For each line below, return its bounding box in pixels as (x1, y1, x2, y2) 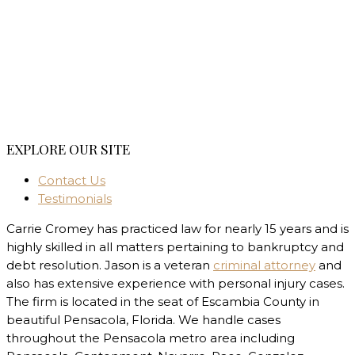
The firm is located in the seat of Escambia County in (6, 294, 319, 310)
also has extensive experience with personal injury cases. (6, 276, 345, 292)
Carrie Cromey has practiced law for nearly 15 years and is (6, 221, 349, 237)
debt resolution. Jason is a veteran (6, 258, 213, 273)
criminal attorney (213, 258, 315, 273)
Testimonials (38, 191, 112, 207)
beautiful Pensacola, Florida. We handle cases (6, 312, 281, 328)
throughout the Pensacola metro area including (6, 330, 295, 346)
